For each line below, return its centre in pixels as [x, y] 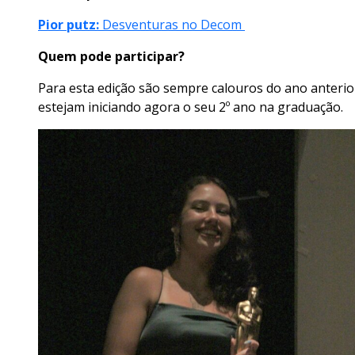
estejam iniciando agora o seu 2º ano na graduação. [192, 107]
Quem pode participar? [111, 57]
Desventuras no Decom [174, 25]
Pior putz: [70, 25]
